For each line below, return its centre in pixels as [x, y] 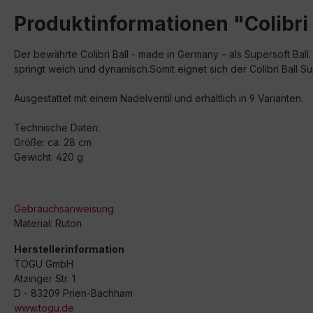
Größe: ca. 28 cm [53, 142]
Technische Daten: [57, 128]
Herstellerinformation [69, 249]
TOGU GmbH [44, 264]
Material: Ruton [48, 223]
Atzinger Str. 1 [45, 278]
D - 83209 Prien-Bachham [73, 293]
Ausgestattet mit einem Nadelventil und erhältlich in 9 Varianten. [159, 98]
